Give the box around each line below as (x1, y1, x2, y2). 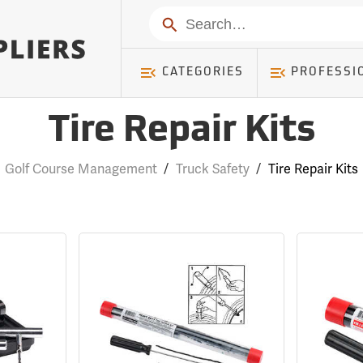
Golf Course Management (4, 160, 157, 177)
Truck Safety (175, 160, 250, 177)
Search (156, 13, 203, 32)
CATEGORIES (161, 66, 244, 79)
